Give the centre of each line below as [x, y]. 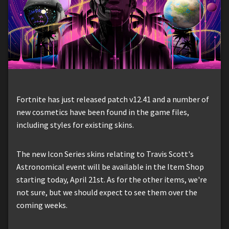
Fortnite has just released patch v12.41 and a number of [113, 99]
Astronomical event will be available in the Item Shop [110, 166]
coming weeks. [42, 205]
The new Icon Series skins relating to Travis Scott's [105, 154]
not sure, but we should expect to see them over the [107, 192]
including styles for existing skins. [75, 124]
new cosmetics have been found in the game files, [103, 112]
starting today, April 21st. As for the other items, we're [112, 179]
